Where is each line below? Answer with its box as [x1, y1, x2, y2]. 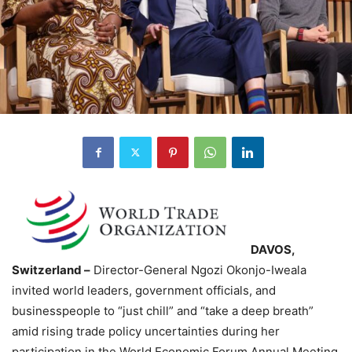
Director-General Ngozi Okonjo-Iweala [90, 262, 306, 277]
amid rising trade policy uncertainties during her [12, 323, 280, 339]
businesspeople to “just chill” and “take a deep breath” [12, 302, 313, 318]
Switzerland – [12, 262, 90, 277]
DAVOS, [251, 241, 295, 257]
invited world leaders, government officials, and [12, 282, 276, 298]
